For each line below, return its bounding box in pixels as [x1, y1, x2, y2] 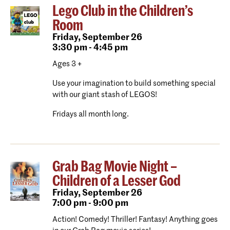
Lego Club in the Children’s [52, 4, 193, 18]
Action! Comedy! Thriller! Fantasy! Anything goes [52, 216, 218, 223]
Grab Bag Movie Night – [52, 160, 177, 174]
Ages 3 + [52, 60, 82, 68]
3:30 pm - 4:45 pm [52, 44, 128, 52]
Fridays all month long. [52, 110, 129, 118]
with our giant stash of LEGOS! [52, 91, 157, 99]
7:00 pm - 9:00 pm [52, 199, 128, 208]
